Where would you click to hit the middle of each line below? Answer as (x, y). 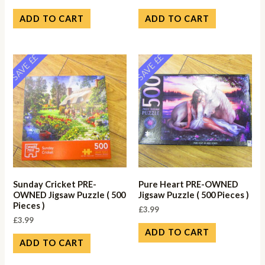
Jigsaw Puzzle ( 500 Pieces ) (194, 195)
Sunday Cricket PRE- (55, 184)
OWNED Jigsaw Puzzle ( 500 (70, 195)
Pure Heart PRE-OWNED (188, 184)
